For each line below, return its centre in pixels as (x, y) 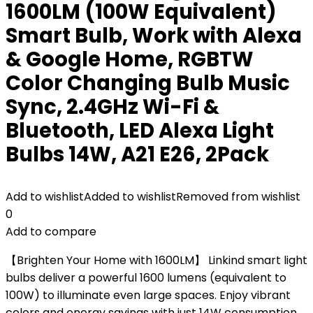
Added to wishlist (130, 197)
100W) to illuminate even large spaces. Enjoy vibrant (148, 295)
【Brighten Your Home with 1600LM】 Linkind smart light (156, 260)
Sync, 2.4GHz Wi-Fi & (112, 107)
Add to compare (51, 232)
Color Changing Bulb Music (148, 83)
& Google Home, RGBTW (130, 59)
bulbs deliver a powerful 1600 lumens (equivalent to (146, 278)
